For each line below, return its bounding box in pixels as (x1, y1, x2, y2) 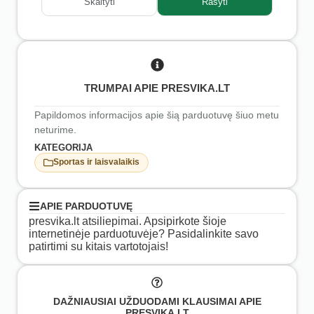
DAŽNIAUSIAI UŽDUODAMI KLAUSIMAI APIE (53, 296, 261, 308)
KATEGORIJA (34, 142, 93, 153)
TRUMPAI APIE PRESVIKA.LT (84, 81, 230, 94)
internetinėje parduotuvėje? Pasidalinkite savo (29, 227, 259, 240)
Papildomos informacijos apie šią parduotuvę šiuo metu (34, 109, 279, 121)
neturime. (34, 123, 76, 135)
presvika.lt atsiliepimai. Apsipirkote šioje (29, 214, 226, 227)
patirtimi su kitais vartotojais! (29, 240, 168, 252)
